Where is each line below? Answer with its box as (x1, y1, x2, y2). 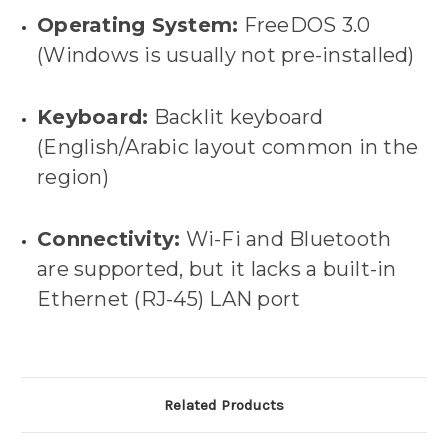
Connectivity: (37, 227, 181, 252)
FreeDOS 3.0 (238, 13, 371, 38)
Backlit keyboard (148, 105, 324, 130)
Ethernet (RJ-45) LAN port (37, 287, 301, 312)
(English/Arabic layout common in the (37, 135, 419, 160)
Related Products (164, 396, 284, 415)
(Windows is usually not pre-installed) (37, 43, 415, 68)
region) (37, 165, 109, 190)
